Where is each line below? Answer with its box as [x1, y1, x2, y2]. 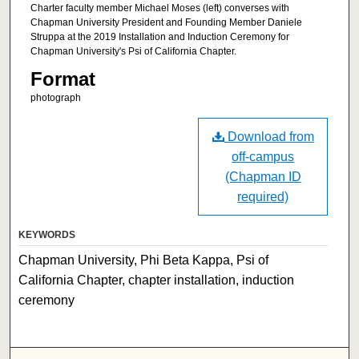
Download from [224, 129, 314, 143]
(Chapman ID [224, 169, 301, 184]
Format [30, 68, 95, 91]
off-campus [232, 149, 295, 163]
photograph [30, 92, 81, 104]
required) [237, 189, 289, 204]
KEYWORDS [18, 228, 76, 240]
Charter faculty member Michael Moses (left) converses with [30, 2, 289, 14]
